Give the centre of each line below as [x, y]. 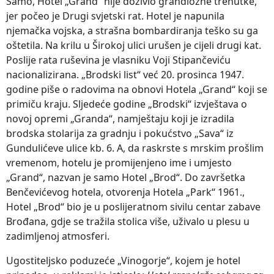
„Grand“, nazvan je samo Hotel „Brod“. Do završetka [126, 177]
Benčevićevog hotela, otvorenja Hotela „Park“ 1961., [125, 192]
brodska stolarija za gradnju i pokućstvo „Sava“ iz [120, 133]
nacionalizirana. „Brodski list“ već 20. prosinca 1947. [125, 74]
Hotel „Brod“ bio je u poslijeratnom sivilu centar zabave [133, 206]
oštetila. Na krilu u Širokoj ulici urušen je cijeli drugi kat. [134, 45]
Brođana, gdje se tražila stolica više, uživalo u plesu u [128, 221]
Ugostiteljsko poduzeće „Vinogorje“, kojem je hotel [123, 260]
